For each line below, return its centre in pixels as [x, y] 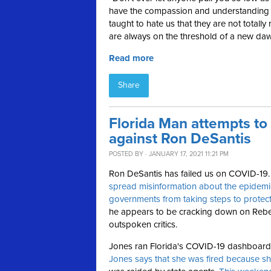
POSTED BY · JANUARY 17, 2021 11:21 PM [169, 154]
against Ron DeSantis [180, 139]
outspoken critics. [143, 225]
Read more [131, 58]
